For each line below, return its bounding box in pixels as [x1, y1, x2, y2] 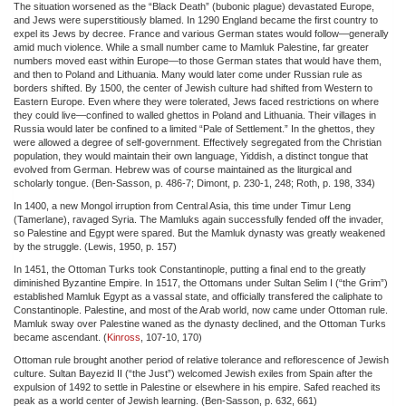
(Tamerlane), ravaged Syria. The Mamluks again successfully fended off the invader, [14, 213, 383, 225]
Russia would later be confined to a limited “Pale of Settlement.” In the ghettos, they [14, 122, 375, 134]
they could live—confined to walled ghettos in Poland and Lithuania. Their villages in [14, 109, 376, 121]
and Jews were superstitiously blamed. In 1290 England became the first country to [14, 14, 378, 25]
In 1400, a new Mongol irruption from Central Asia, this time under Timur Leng [14, 199, 351, 211]
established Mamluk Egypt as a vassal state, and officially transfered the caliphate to [14, 290, 382, 302]
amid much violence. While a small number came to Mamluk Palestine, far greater [14, 41, 369, 53]
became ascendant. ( [14, 331, 107, 343]
